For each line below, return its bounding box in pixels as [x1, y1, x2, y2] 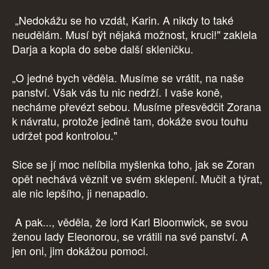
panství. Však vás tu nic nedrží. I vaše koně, [12, 84, 223, 100]
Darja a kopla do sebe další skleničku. [12, 41, 196, 57]
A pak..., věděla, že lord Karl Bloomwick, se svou [12, 214, 248, 230]
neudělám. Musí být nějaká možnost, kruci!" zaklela [12, 26, 257, 43]
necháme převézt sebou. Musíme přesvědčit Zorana [12, 98, 261, 115]
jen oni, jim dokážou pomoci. [12, 243, 151, 259]
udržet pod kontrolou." [12, 127, 120, 144]
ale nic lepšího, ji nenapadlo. [12, 185, 148, 201]
